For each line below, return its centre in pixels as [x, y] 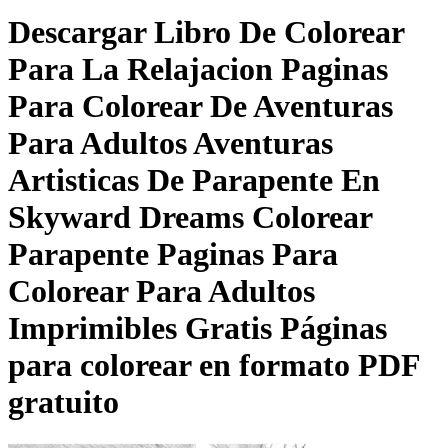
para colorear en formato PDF [214, 365]
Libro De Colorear [279, 32]
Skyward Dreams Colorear [190, 217]
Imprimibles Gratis [140, 328]
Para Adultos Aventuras [170, 143]
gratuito [63, 402]
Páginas [333, 328]
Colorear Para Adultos [161, 291]
